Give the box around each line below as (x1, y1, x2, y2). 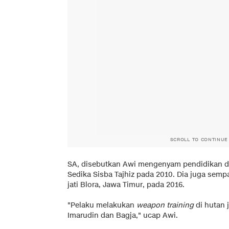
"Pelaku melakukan (67, 200, 136, 210)
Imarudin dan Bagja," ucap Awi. (67, 210, 178, 220)
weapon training (136, 200, 194, 210)
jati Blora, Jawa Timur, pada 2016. (67, 179, 185, 190)
